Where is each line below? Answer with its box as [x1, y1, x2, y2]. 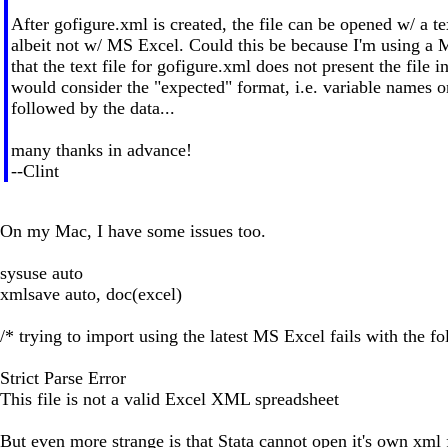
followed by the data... [10, 97, 175, 118]
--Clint [10, 160, 59, 181]
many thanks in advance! [10, 139, 192, 160]
